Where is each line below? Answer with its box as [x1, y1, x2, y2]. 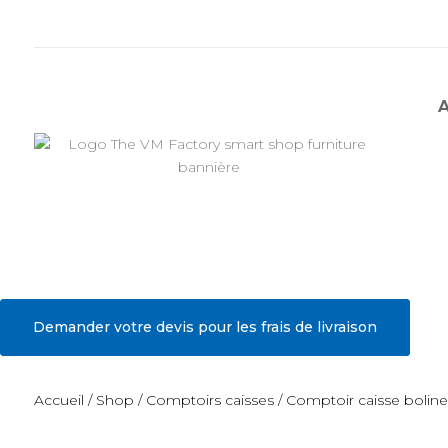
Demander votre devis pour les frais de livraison [33, 317, 377, 336]
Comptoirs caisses [145, 390, 274, 409]
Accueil [33, 390, 84, 409]
